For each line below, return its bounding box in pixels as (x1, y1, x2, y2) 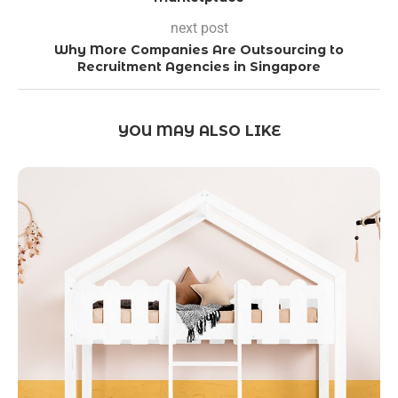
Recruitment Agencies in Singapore (77, 59, 321, 76)
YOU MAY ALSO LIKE (117, 123, 281, 140)
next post (170, 20, 228, 37)
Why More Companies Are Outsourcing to (54, 42, 344, 59)
